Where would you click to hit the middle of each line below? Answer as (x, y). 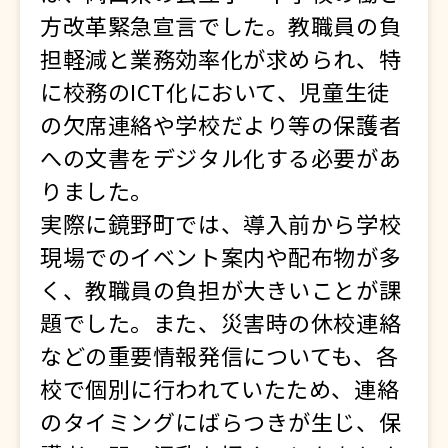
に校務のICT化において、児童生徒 (215, 90)
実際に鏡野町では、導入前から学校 (221, 222)
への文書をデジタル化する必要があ (221, 156)
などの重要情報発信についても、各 (219, 354)
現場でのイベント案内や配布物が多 (221, 255)
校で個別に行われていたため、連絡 (220, 387)
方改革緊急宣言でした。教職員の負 (221, 24)
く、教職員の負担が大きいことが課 (221, 288)
